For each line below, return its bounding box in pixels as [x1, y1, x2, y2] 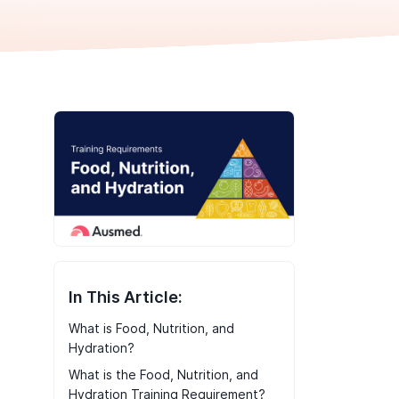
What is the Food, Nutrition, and [68, 367, 258, 383]
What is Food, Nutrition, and [68, 321, 234, 337]
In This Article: [68, 288, 183, 307]
